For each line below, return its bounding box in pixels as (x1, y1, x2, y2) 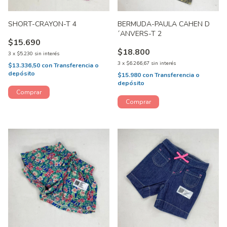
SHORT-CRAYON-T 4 (8, 19, 77, 29)
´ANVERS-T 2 (118, 29, 162, 39)
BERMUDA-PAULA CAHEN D (118, 19, 210, 29)
